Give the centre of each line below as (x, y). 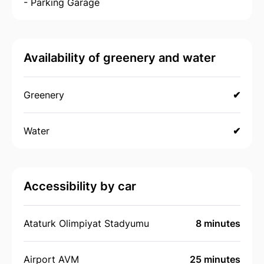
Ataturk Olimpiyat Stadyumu (86, 223)
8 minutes (218, 223)
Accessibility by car (80, 186)
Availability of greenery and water (120, 57)
